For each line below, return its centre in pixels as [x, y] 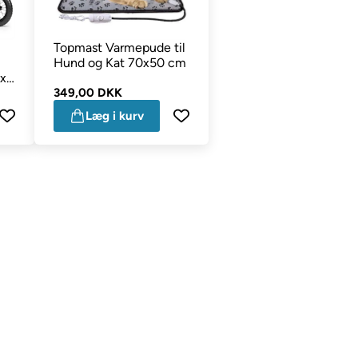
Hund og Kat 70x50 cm [119, 62]
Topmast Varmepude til [119, 47]
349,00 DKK [88, 92]
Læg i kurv [114, 115]
